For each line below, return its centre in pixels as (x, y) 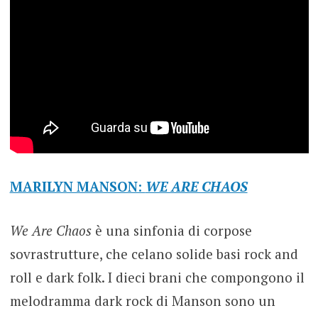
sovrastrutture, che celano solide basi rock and (154, 253)
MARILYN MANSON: (77, 187)
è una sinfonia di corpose (171, 230)
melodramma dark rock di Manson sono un (142, 300)
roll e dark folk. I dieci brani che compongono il (157, 277)
